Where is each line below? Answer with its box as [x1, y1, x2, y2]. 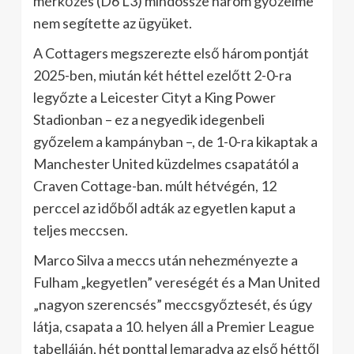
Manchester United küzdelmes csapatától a [33, 155, 299, 172]
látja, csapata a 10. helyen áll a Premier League [33, 318, 314, 335]
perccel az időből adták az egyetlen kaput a [33, 199, 296, 217]
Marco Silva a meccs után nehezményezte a [33, 251, 298, 269]
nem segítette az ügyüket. [33, 14, 192, 32]
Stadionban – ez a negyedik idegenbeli [33, 111, 265, 128]
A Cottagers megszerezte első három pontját [33, 44, 309, 62]
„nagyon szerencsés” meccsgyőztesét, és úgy [33, 296, 312, 313]
